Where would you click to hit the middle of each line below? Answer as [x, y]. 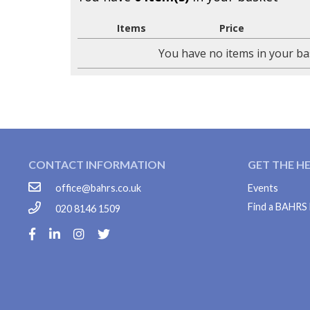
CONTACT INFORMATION [98, 164]
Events [263, 188]
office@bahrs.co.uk [97, 188]
